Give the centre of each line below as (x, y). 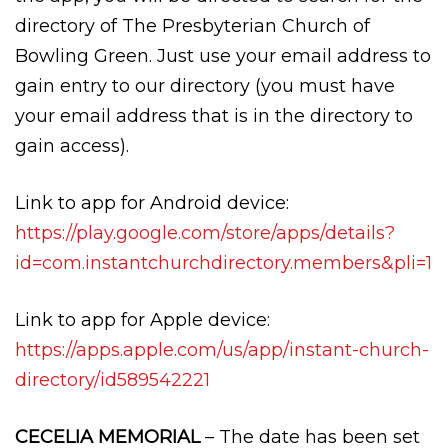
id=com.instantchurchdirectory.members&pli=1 (223, 262)
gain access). (72, 145)
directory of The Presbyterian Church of (192, 25)
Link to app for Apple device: (142, 319)
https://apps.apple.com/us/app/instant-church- (222, 349)
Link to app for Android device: (152, 202)
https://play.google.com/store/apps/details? (205, 232)
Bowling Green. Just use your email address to (223, 55)
